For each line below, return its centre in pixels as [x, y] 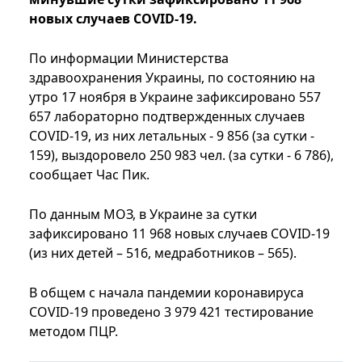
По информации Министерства [129, 59]
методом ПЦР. [74, 332]
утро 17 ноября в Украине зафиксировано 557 [175, 97]
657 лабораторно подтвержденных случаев [167, 117]
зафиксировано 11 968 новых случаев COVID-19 [179, 234]
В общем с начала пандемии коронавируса [166, 293]
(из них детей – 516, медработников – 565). [164, 253]
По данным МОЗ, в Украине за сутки [143, 215]
